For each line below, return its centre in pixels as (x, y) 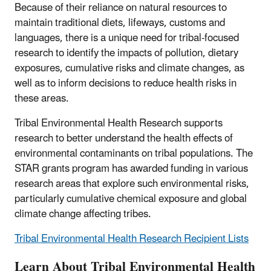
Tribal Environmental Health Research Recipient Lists (132, 239)
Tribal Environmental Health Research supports (119, 123)
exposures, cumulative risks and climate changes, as (129, 68)
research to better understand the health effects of (124, 138)
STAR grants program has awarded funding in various (131, 168)
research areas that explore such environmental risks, (132, 184)
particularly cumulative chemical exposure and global (131, 199)
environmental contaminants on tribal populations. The (134, 153)
